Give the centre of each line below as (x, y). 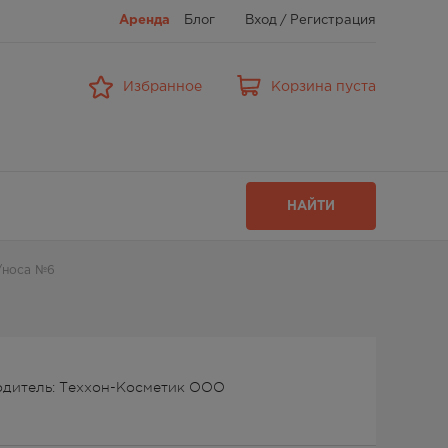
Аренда (144, 20)
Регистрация (333, 20)
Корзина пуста (323, 86)
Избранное (162, 86)
